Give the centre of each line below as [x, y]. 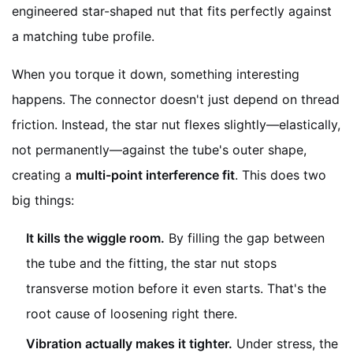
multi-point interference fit [155, 175]
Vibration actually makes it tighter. [129, 343]
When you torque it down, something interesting [156, 74]
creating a [44, 175]
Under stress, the [285, 343]
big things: [43, 200]
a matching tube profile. [83, 36]
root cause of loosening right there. [132, 313]
